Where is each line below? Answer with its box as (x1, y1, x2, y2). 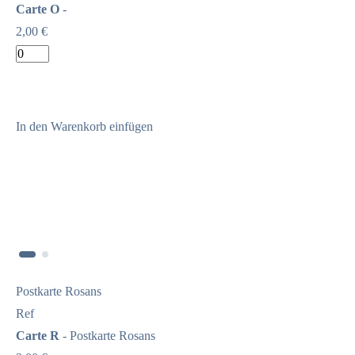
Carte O (16, 2, 59, 16)
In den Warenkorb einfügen (16, 119, 153, 133)
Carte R (16, 328, 59, 342)
